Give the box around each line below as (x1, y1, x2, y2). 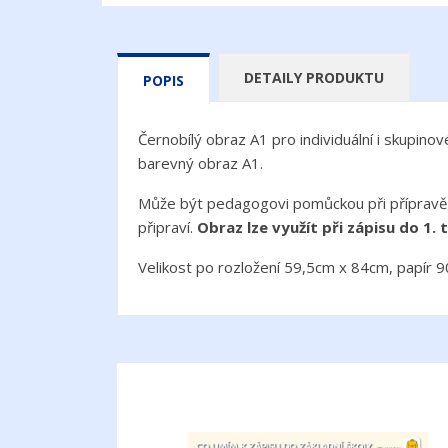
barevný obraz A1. (138, 152, 263, 173)
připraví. (138, 216, 197, 237)
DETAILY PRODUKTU (244, 67, 385, 87)
